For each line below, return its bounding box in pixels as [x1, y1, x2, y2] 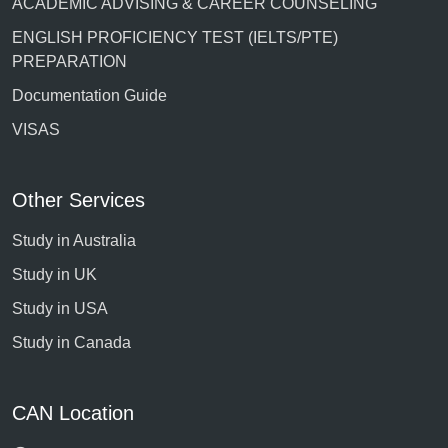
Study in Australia [12, 231, 136, 249]
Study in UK [12, 265, 97, 283]
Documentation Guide [12, 86, 167, 104]
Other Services [12, 188, 145, 211]
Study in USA [12, 299, 108, 317]
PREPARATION [12, 52, 127, 70]
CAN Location [12, 401, 134, 424]
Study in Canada [12, 333, 131, 351]
